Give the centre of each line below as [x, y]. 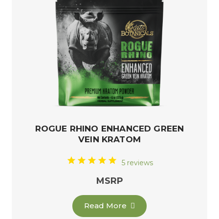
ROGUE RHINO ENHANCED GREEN [109, 128]
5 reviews [137, 163]
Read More [106, 206]
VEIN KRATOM [109, 139]
